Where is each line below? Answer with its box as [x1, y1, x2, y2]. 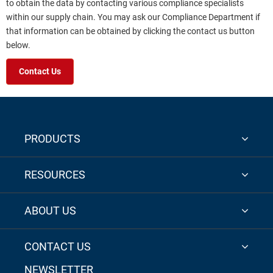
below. [6, 40, 30, 51]
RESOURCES [24, 168, 85, 181]
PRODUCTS [24, 132, 80, 145]
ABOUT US [24, 204, 76, 217]
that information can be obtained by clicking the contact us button [6, 26, 255, 37]
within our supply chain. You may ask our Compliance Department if [6, 12, 260, 23]
